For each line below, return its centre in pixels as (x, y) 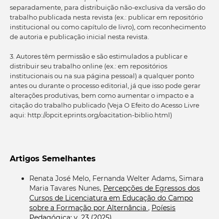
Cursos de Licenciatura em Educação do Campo (111, 198)
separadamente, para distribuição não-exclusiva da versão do (107, 8)
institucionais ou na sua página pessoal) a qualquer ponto (102, 76)
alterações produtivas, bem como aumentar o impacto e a (102, 96)
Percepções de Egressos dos (151, 188)
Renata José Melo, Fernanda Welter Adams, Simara (116, 179)
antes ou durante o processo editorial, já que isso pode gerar (105, 86)
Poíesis (163, 208)
